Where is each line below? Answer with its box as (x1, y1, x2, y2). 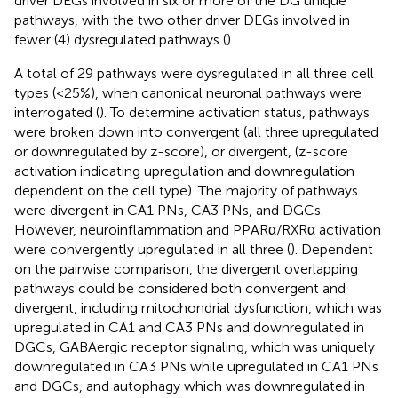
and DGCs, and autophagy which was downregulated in (14, 377, 365, 394)
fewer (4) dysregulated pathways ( (14, 30, 227, 48)
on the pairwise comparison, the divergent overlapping (14, 259, 358, 277)
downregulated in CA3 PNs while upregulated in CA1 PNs (14, 357, 378, 375)
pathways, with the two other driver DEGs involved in (14, 11, 350, 28)
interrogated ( (14, 103, 99, 121)
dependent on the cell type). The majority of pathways (14, 181, 358, 199)
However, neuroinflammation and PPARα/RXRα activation (14, 220, 381, 238)
